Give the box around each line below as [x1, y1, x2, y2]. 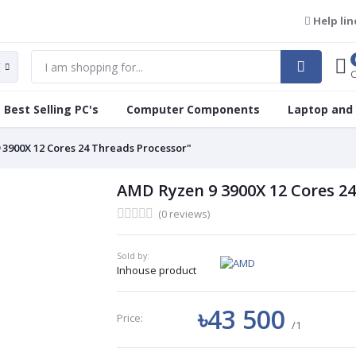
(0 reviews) [157, 207, 210, 222]
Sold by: [116, 250, 149, 262]
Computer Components [126, 102, 260, 118]
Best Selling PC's [4, 102, 99, 118]
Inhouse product [116, 263, 196, 278]
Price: [116, 311, 143, 326]
